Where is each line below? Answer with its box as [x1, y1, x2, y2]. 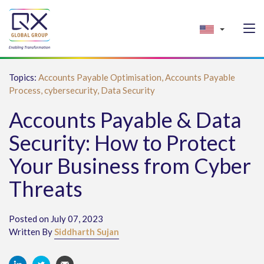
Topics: [9, 72, 38, 82]
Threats [9, 176, 82, 202]
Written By [9, 226, 54, 237]
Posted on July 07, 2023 [9, 213, 103, 224]
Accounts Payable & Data [9, 107, 242, 133]
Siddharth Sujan [54, 226, 119, 237]
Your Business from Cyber [9, 153, 251, 179]
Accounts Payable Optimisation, [38, 72, 165, 82]
